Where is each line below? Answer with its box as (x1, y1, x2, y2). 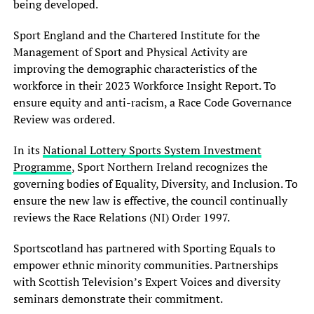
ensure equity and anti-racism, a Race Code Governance (13, 95, 292, 111)
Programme (13, 159, 71, 175)
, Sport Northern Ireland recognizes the (71, 159, 268, 175)
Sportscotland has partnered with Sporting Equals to (13, 240, 275, 257)
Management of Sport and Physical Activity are (13, 44, 247, 60)
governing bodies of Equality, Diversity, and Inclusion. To (13, 176, 298, 192)
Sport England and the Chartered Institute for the (13, 27, 260, 43)
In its (13, 142, 43, 158)
